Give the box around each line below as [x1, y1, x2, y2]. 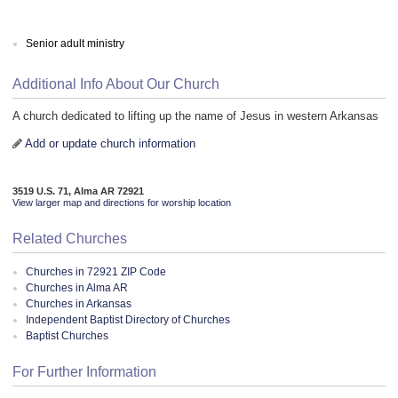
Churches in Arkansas [26, 297, 131, 310]
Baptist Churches [26, 329, 108, 342]
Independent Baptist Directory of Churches [26, 313, 230, 326]
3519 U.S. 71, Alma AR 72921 [12, 185, 144, 196]
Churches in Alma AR [26, 281, 128, 294]
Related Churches [12, 230, 127, 246]
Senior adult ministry [26, 36, 124, 50]
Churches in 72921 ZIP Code [26, 265, 166, 278]
